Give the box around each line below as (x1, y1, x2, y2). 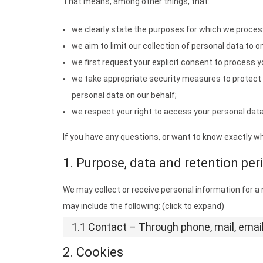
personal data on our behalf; (72, 90, 177, 100)
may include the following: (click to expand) (63, 201, 224, 211)
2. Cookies (63, 245, 123, 259)
